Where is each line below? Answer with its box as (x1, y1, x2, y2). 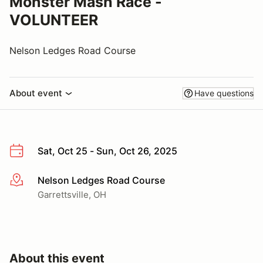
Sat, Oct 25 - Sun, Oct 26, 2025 (38, 145, 177, 157)
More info (9, 174, 52, 187)
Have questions (194, 88, 254, 98)
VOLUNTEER (9, 11, 98, 29)
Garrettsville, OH (38, 188, 106, 200)
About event (9, 87, 62, 99)
